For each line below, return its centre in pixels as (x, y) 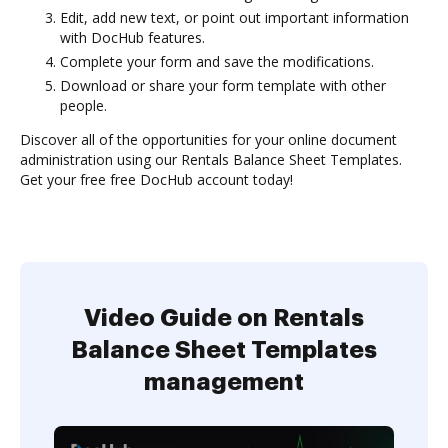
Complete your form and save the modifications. (217, 61)
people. (83, 105)
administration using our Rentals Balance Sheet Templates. (211, 159)
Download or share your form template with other (223, 85)
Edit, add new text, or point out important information (234, 17)
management (224, 382)
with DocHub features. (132, 37)
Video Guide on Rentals (224, 318)
